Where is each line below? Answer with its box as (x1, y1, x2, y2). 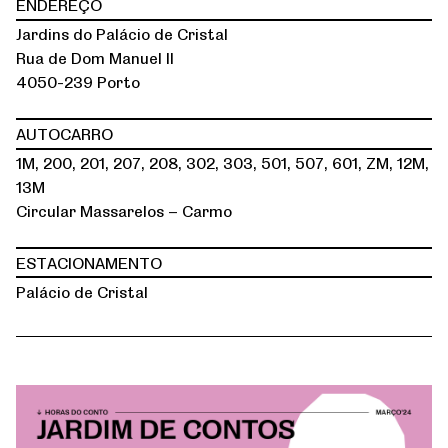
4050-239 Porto (16, 70, 140, 94)
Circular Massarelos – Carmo (16, 199, 232, 223)
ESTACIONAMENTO (16, 250, 162, 274)
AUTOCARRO (16, 121, 113, 145)
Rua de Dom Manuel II (16, 46, 174, 70)
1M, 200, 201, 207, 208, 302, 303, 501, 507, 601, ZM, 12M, (16, 151, 429, 175)
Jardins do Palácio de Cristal (16, 22, 228, 46)
